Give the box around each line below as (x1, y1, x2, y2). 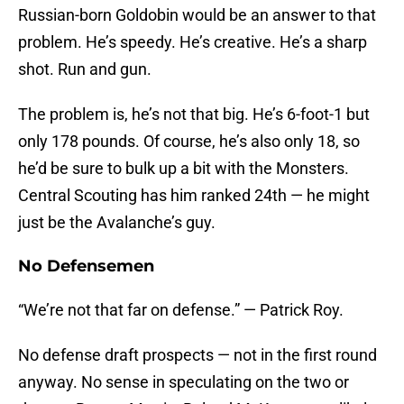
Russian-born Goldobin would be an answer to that (18, 5, 376, 25)
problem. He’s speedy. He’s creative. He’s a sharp (18, 32, 367, 52)
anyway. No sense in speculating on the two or (18, 372, 349, 392)
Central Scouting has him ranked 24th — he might (18, 186, 370, 206)
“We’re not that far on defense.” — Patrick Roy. (18, 300, 344, 320)
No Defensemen (18, 256, 154, 277)
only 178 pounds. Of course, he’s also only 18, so (18, 132, 360, 151)
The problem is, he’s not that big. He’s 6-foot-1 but (18, 105, 370, 124)
